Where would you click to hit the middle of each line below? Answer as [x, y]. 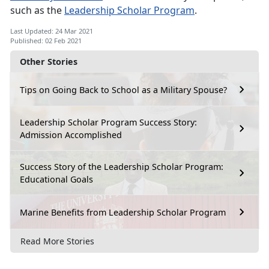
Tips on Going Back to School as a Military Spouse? [123, 89]
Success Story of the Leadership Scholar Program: [122, 167]
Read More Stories [57, 241]
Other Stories [49, 62]
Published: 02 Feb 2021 [46, 41]
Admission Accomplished [71, 135]
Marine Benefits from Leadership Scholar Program [123, 212]
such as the [37, 11]
